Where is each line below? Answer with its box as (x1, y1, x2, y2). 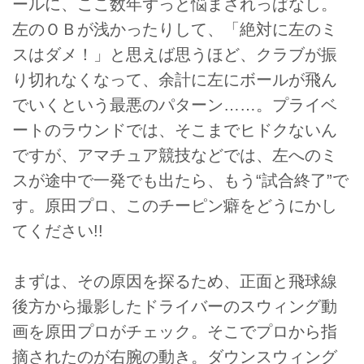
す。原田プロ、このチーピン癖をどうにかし (12, 197, 337, 215)
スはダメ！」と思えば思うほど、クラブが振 (12, 45, 337, 64)
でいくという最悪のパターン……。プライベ (12, 96, 337, 115)
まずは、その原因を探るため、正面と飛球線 (12, 272, 337, 291)
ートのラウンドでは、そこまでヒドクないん (12, 121, 337, 140)
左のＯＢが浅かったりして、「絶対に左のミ (12, 20, 337, 39)
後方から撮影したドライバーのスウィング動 (12, 297, 337, 316)
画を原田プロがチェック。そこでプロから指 (12, 323, 337, 341)
